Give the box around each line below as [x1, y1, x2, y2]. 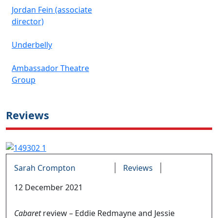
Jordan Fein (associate [12, 4, 92, 15]
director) [12, 16, 44, 27]
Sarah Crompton [14, 163, 75, 174]
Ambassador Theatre [12, 62, 89, 73]
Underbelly [12, 39, 52, 50]
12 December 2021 [14, 182, 83, 193]
